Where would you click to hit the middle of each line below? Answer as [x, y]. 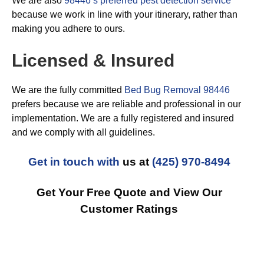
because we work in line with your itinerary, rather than [125, 14]
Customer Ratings [129, 209]
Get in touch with [74, 161]
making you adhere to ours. [68, 28]
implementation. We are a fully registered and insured [123, 118]
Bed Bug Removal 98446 [177, 90]
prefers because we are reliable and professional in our [126, 104]
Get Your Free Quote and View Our [129, 192]
